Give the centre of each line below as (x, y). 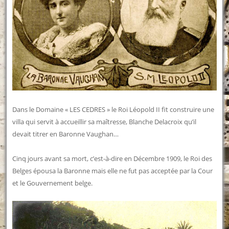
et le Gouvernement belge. (53, 183)
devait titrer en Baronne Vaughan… (66, 134)
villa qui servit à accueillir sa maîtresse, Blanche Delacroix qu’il (105, 121)
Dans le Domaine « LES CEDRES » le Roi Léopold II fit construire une (113, 109)
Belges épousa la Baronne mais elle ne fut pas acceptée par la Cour (113, 170)
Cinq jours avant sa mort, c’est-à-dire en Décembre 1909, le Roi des (112, 158)
